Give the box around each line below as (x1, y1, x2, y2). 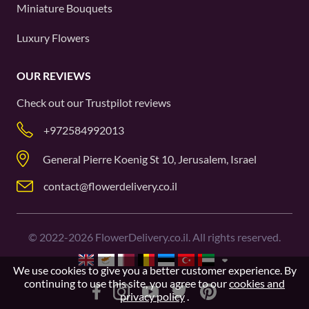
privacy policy (120, 290, 185, 303)
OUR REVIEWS (17, 69, 91, 82)
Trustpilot (86, 96, 132, 109)
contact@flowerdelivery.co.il (43, 179, 177, 192)
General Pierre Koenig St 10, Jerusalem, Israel (43, 152, 257, 166)
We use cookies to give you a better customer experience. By (12, 263, 297, 277)
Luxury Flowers (17, 31, 90, 44)
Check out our (17, 96, 86, 109)
